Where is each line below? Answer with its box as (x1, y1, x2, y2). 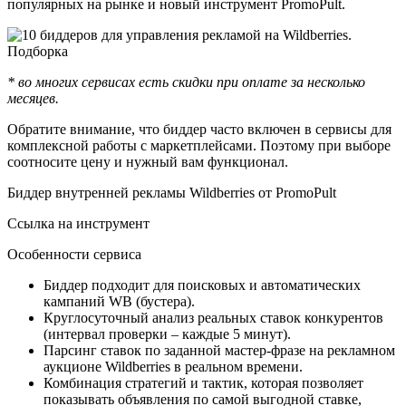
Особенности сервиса (7, 246, 141, 262)
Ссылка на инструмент (7, 215, 150, 231)
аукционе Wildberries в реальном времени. (43, 358, 303, 374)
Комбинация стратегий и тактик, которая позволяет (43, 374, 363, 391)
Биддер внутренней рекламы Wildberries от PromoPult (7, 184, 336, 200)
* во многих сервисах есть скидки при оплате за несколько (7, 73, 365, 90)
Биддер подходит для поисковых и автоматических (43, 276, 361, 293)
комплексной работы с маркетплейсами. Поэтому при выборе (7, 137, 391, 153)
